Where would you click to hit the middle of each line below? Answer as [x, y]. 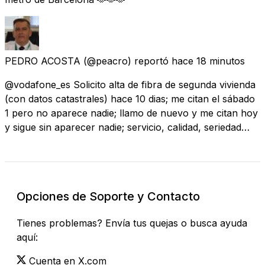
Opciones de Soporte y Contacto [108, 196]
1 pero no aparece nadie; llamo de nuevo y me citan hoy [131, 113]
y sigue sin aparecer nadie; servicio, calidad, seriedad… [127, 127]
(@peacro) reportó [126, 61]
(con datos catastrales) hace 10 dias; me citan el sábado [130, 98]
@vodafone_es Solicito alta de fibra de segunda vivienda [130, 84]
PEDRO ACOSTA [43, 61]
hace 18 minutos [208, 61]
